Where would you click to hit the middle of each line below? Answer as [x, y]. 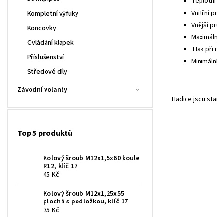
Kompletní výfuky [53, 13]
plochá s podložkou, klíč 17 [86, 201]
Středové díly [47, 71]
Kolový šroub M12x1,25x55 [84, 194]
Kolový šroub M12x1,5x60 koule [92, 158]
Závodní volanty [43, 89]
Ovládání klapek [51, 42]
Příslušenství [46, 57]
